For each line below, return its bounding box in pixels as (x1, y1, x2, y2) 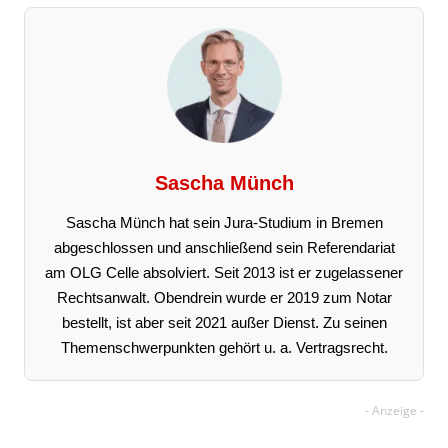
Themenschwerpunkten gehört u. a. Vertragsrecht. (60, 338, 388, 356)
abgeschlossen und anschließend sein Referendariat (53, 238, 395, 256)
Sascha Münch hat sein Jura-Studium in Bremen (65, 213, 383, 231)
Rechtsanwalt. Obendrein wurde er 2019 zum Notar (56, 288, 392, 306)
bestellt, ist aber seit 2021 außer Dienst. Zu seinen (61, 313, 387, 331)
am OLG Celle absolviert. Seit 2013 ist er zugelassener (45, 263, 403, 281)
